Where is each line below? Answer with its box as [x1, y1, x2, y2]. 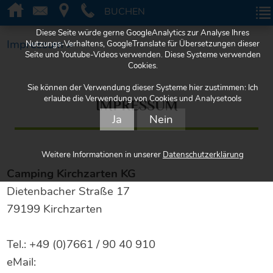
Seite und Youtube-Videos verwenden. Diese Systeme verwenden [24, 49, 261, 60]
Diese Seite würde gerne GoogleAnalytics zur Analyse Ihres [36, 27, 249, 38]
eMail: [7, 254, 37, 270]
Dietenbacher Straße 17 [7, 183, 130, 199]
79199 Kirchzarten [7, 201, 103, 217]
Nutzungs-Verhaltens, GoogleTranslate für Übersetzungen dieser [26, 38, 260, 49]
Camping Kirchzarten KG [7, 166, 136, 182]
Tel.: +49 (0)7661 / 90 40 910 [7, 236, 156, 252]
